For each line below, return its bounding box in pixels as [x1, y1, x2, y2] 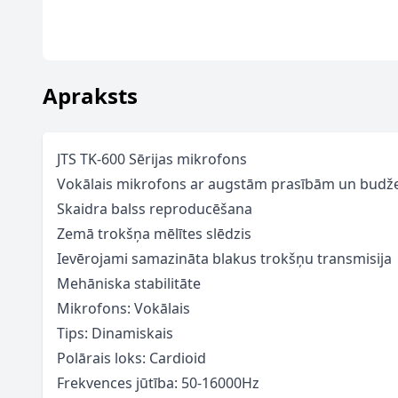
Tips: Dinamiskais [57, 323, 173, 343]
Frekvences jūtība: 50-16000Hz [57, 373, 259, 393]
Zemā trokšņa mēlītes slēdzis [57, 224, 251, 243]
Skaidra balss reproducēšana [57, 199, 252, 219]
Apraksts [43, 81, 138, 110]
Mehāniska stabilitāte [57, 274, 201, 293]
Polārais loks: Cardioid [57, 348, 206, 368]
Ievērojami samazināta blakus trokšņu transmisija [57, 249, 392, 268]
